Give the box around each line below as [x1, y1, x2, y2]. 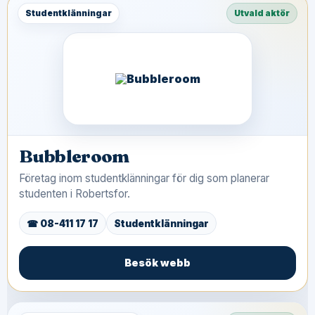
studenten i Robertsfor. [19, 187, 130, 200]
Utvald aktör [234, 8, 290, 18]
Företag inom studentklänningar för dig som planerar [19, 172, 269, 185]
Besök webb [124, 257, 191, 269]
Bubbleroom [19, 146, 129, 167]
